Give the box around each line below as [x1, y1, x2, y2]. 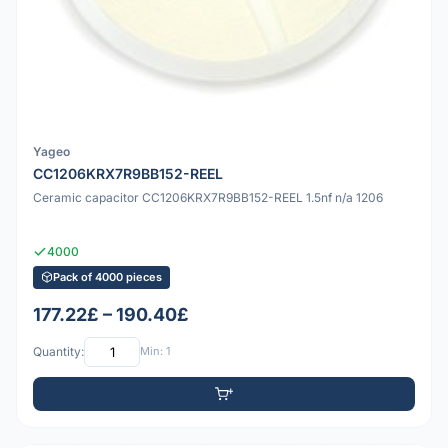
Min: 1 [140, 344, 170, 359]
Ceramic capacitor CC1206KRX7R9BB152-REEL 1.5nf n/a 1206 [33, 190, 383, 206]
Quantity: [33, 344, 84, 360]
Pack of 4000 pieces [53, 269, 162, 284]
